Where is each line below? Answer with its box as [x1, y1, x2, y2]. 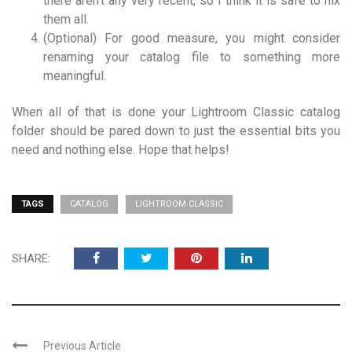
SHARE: [12, 251, 50, 266]
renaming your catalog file [43, 49, 209, 64]
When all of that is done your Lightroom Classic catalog [12, 104, 340, 119]
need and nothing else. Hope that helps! [12, 141, 229, 157]
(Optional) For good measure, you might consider [43, 30, 340, 46]
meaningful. [43, 68, 106, 83]
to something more [208, 49, 340, 64]
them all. [43, 11, 89, 27]
